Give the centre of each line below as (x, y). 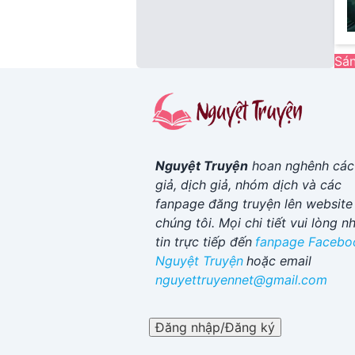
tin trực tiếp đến (204, 242)
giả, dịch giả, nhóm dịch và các (248, 185)
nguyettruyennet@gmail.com (241, 280)
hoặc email (279, 261)
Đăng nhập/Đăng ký (215, 328)
